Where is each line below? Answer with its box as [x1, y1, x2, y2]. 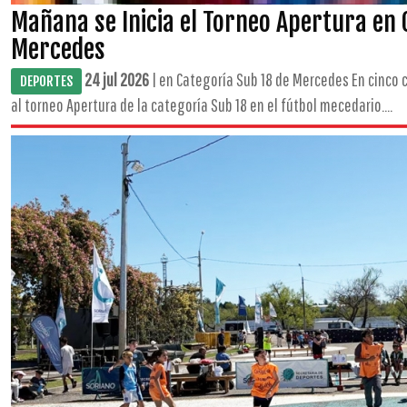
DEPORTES [20, 73, 73, 90]
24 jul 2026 [84, 69, 149, 90]
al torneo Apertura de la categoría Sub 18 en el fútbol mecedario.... [11, 94, 392, 115]
